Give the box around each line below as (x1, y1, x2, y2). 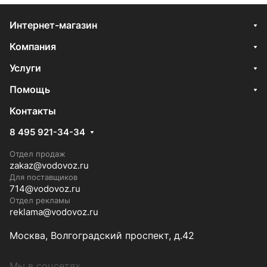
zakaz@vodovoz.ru (10, 160, 89, 171)
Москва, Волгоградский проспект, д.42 (10, 229, 194, 241)
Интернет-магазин (10, 19, 97, 31)
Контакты (10, 105, 56, 117)
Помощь (10, 83, 50, 95)
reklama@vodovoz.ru (10, 206, 98, 218)
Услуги (10, 62, 41, 74)
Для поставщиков (10, 172, 77, 182)
